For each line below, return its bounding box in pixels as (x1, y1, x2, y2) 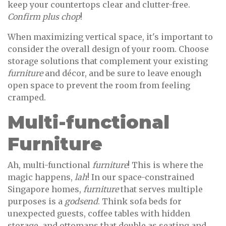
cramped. (8, 92, 46, 103)
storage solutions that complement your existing (8, 56, 208, 67)
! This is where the (128, 160, 203, 171)
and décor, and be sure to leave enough (43, 68, 201, 79)
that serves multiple (119, 184, 203, 195)
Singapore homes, (8, 184, 83, 195)
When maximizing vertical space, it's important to (8, 32, 213, 42)
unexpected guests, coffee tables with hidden (8, 208, 190, 219)
